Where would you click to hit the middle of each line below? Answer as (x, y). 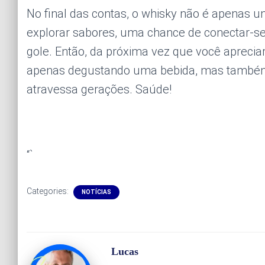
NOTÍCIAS (96, 192)
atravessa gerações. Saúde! (99, 90)
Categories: (49, 191)
